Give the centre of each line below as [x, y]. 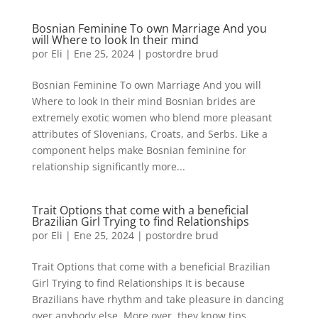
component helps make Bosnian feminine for [139, 150]
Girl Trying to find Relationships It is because [138, 283]
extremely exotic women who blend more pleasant [152, 117]
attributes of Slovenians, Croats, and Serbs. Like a [149, 134]
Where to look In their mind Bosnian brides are [143, 101]
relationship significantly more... [108, 166]
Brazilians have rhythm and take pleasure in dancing [158, 299]
